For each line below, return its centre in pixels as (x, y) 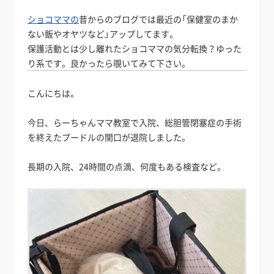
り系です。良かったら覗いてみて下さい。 (109, 63)
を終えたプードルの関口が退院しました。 (109, 137)
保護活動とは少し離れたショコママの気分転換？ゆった (135, 49)
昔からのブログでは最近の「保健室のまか (159, 19)
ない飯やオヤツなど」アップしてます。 (103, 34)
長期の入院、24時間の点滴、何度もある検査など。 (127, 167)
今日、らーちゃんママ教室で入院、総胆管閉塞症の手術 (135, 123)
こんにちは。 (54, 93)
